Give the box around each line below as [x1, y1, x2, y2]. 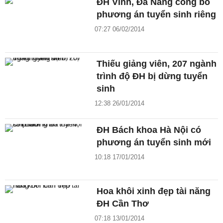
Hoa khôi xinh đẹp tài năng [97, 186, 211, 197]
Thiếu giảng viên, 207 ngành [97, 58, 217, 69]
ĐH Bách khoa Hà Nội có [97, 124, 202, 135]
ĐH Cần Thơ [97, 199, 149, 209]
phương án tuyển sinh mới [97, 137, 212, 147]
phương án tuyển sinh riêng [97, 9, 217, 19]
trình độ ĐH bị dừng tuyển [97, 71, 208, 81]
